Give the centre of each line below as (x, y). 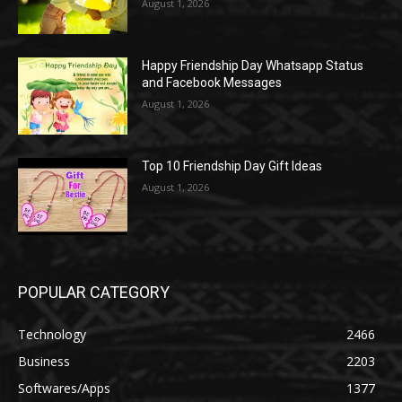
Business (44, 361)
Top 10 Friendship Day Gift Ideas (232, 166)
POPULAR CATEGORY (94, 292)
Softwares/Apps (64, 388)
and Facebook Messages (212, 83)
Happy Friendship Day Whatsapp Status (253, 66)
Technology (52, 334)
